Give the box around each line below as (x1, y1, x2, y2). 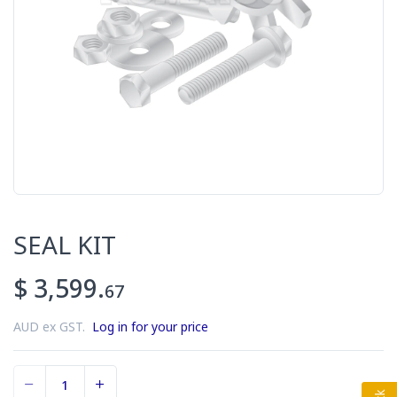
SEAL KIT (13, 228, 116, 262)
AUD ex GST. (13, 318, 92, 336)
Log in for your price (92, 318, 208, 336)
